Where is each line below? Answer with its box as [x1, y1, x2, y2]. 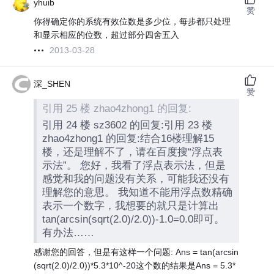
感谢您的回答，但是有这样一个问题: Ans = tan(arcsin [34, 247, 239, 257]
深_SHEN [34, 79, 71, 89]
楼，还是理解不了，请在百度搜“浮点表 [42, 146, 223, 158]
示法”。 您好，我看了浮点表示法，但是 [42, 159, 226, 171]
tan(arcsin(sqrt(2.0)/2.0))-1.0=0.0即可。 [42, 213, 225, 225]
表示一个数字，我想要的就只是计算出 [42, 199, 220, 212]
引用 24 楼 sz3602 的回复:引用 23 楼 [42, 119, 213, 131]
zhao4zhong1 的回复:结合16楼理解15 [42, 132, 215, 144]
